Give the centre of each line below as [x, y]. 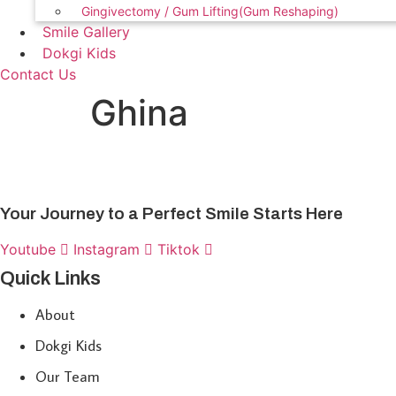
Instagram [107, 250]
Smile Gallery [86, 32]
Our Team [68, 377]
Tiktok [179, 250]
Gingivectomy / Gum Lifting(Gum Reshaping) [210, 11]
